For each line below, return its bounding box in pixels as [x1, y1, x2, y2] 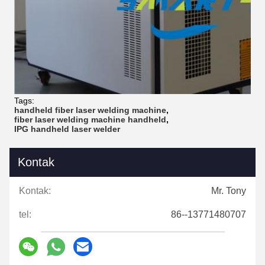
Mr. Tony [211, 186, 246, 196]
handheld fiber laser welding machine [14, 105, 166, 115]
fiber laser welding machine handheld [14, 115, 166, 124]
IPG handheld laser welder [14, 124, 120, 134]
